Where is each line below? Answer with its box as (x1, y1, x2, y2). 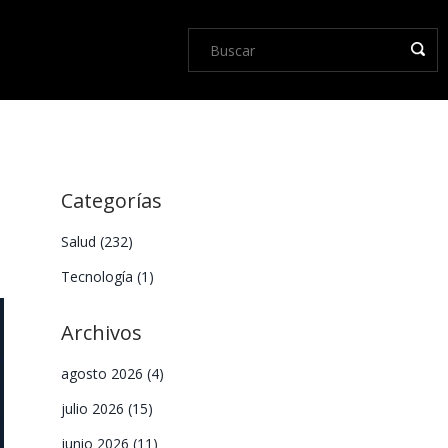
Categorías (61, 187, 162, 214)
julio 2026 (61, 399, 128, 418)
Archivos (61, 319, 142, 346)
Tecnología (61, 267, 137, 286)
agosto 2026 (61, 364, 147, 383)
